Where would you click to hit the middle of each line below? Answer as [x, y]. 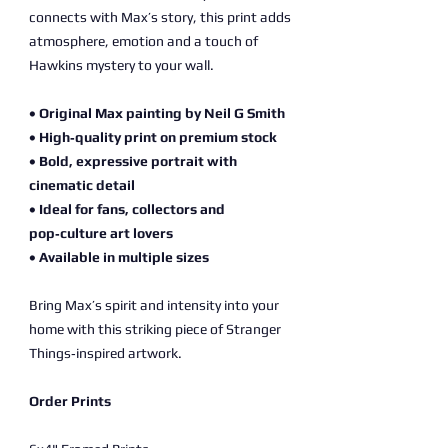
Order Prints [70, 401]
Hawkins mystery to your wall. [121, 65]
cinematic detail [82, 185]
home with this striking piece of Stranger [155, 329]
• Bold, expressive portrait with [133, 161]
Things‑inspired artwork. [105, 353]
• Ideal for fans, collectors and [127, 209]
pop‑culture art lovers [101, 233]
